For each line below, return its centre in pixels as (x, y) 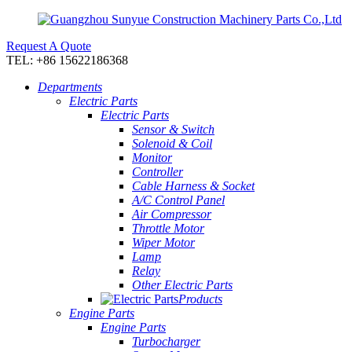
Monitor (152, 158)
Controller (158, 172)
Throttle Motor (168, 228)
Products (200, 299)
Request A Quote (49, 46)
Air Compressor (172, 214)
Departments (70, 87)
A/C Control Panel (178, 200)
